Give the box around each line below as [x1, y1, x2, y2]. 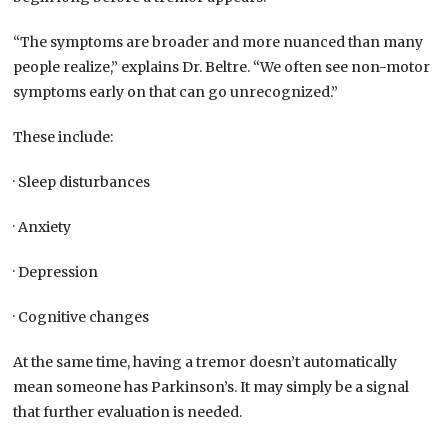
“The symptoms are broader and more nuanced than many [13, 32, 424, 51]
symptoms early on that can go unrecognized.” [13, 82, 339, 101]
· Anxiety [13, 217, 72, 236]
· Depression [13, 262, 99, 281]
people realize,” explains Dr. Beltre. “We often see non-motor [13, 57, 431, 76]
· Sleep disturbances [13, 172, 151, 191]
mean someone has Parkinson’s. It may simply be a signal [13, 377, 410, 396]
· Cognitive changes [13, 307, 150, 326]
